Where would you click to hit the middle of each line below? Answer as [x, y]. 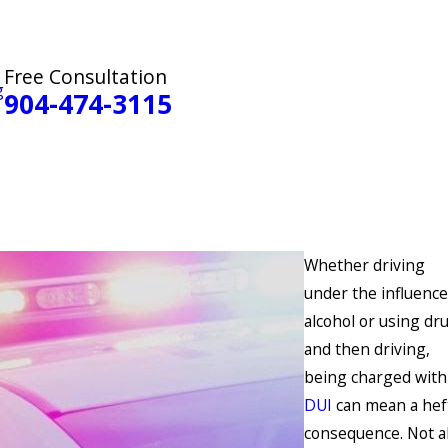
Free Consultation [85, 77]
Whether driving [364, 265]
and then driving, [367, 349]
